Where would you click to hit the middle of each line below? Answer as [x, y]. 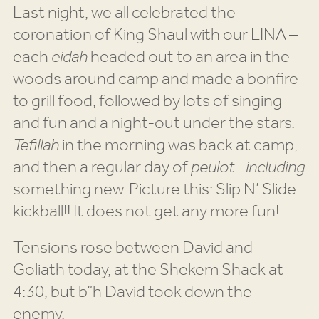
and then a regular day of [101, 168]
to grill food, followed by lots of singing [147, 101]
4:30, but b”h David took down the [132, 292]
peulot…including [247, 168]
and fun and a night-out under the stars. [153, 124]
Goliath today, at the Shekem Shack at [148, 270]
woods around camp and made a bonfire [155, 79]
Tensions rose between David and [132, 248]
